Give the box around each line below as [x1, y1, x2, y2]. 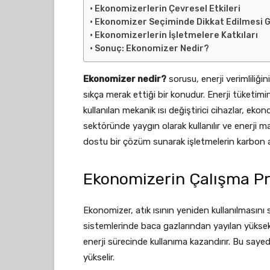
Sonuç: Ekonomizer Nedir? [94, 43, 209, 54]
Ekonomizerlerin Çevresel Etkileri [94, 4, 240, 14]
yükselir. [83, 252, 115, 263]
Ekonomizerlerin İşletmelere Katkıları [94, 30, 258, 40]
